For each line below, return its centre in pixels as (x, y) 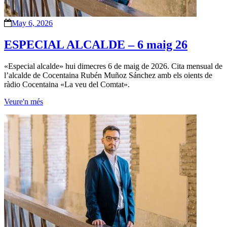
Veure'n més (24, 101)
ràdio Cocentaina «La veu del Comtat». (67, 84)
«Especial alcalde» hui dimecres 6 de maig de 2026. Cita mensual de (113, 66)
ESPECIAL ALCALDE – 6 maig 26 (96, 44)
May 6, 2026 (32, 23)
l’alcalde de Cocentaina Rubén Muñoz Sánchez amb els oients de (108, 75)
